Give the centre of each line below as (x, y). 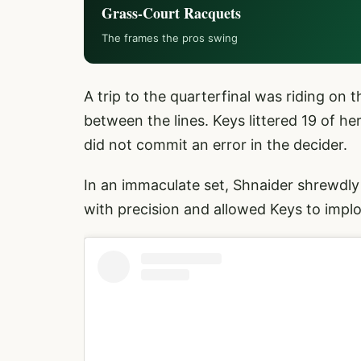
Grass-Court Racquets (171, 13)
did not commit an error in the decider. (216, 145)
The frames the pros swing (170, 38)
